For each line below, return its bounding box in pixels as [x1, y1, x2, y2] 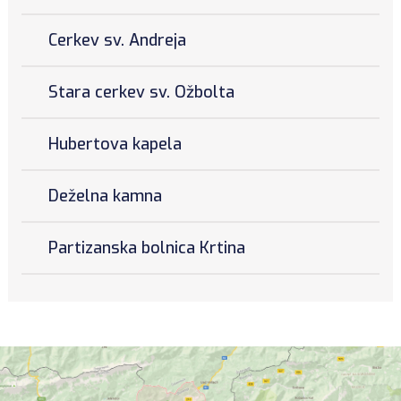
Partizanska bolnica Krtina [47, 236, 245, 259]
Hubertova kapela [47, 132, 182, 155]
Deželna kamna [47, 184, 162, 207]
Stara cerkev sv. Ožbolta [47, 81, 235, 103]
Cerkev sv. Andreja [47, 29, 186, 51]
